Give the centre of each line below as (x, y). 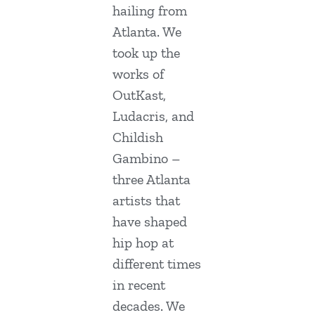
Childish (138, 137)
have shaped (150, 222)
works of (138, 74)
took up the (146, 53)
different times (157, 264)
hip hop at (143, 243)
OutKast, (139, 95)
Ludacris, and (153, 116)
